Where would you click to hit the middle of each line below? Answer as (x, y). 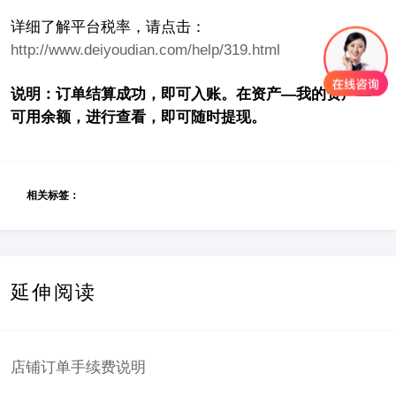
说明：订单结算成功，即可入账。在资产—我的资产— (190, 94)
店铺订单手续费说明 (78, 368)
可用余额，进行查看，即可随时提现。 (138, 117)
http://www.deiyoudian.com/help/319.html (145, 49)
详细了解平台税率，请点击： (108, 27)
